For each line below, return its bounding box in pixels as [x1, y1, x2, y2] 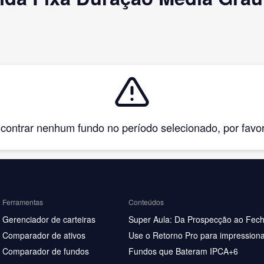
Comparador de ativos [2, 229, 85, 241]
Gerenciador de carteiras [2, 213, 95, 225]
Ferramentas [2, 196, 43, 207]
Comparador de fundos [2, 245, 89, 257]
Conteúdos [128, 196, 164, 207]
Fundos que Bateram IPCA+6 [128, 245, 238, 257]
